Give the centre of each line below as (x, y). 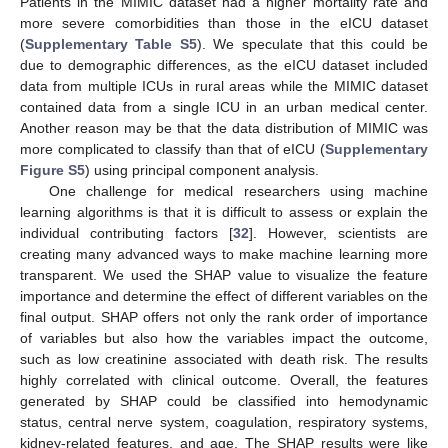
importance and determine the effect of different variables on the (224, 295)
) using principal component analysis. (202, 169)
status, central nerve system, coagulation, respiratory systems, (224, 421)
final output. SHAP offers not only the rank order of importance (224, 316)
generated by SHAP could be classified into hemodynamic (224, 400)
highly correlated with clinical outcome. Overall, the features (224, 379)
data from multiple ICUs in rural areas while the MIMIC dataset (224, 85)
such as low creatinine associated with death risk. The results (224, 358)
